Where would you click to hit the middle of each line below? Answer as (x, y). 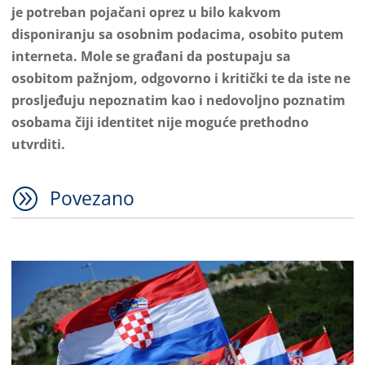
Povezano (92, 198)
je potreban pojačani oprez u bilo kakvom (146, 12)
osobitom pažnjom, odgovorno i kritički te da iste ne (181, 78)
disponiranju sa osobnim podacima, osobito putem (178, 34)
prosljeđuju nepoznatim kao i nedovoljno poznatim (178, 100)
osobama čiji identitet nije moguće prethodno (160, 122)
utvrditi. (38, 144)
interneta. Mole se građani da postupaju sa (151, 56)
